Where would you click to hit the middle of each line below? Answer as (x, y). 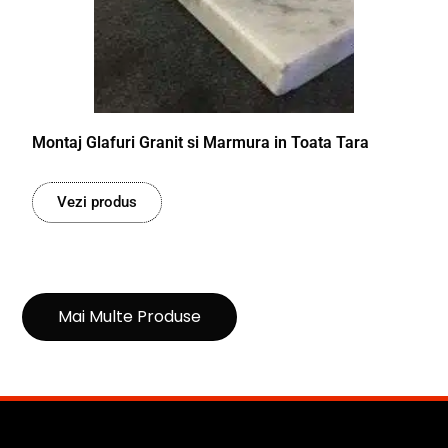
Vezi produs (97, 202)
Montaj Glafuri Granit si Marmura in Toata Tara (201, 143)
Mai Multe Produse (130, 317)
